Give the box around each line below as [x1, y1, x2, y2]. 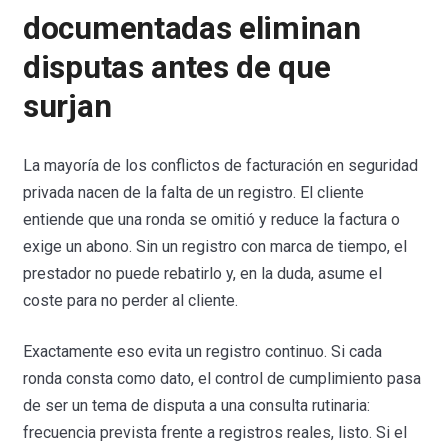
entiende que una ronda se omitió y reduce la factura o [23, 210, 401, 230]
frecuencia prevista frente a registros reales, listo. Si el [23, 423, 408, 443]
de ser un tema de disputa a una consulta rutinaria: [23, 396, 371, 416]
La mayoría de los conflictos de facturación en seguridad [23, 156, 419, 176]
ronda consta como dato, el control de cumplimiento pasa [23, 369, 422, 389]
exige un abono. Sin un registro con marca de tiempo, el [23, 237, 408, 257]
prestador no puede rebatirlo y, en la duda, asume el [23, 264, 383, 284]
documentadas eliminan [23, 9, 361, 47]
